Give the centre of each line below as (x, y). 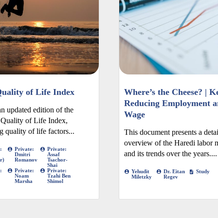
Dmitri (23, 154)
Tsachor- (57, 160)
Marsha (24, 181)
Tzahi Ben (59, 176)
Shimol (55, 181)
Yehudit (140, 172)
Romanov (26, 160)
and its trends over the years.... (171, 154)
